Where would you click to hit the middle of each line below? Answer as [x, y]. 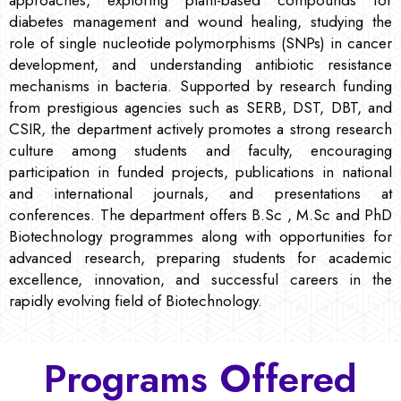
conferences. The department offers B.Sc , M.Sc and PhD [200, 214]
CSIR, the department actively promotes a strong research [200, 128]
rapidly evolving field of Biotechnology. [136, 300]
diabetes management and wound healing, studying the [200, 21]
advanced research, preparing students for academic [200, 257]
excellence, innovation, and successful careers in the [200, 279]
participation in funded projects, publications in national [200, 171]
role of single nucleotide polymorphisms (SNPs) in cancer [200, 43]
